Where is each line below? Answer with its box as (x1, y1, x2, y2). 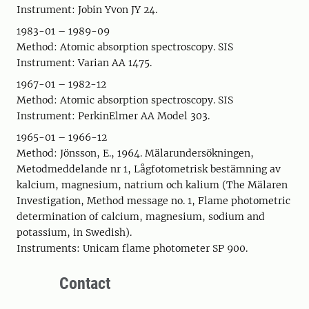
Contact (59, 274, 110, 293)
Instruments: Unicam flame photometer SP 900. (17, 242, 248, 255)
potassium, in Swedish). (17, 226, 132, 239)
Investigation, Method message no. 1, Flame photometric (17, 195, 290, 207)
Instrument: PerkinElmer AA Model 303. (17, 110, 210, 122)
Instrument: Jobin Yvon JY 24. (17, 3, 157, 16)
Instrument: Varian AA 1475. (17, 57, 152, 69)
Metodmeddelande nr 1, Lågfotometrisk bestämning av (17, 163, 281, 175)
